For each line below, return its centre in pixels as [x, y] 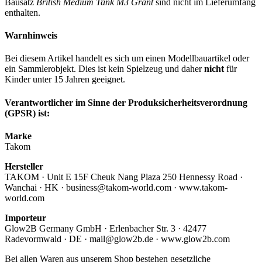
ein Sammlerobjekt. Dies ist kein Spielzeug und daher [104, 69]
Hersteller [24, 166]
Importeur [25, 218]
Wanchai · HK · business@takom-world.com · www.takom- [116, 187]
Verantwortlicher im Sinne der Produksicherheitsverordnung [126, 102]
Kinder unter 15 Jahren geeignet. [65, 80]
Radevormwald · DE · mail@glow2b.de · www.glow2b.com [117, 239]
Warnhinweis [31, 36]
